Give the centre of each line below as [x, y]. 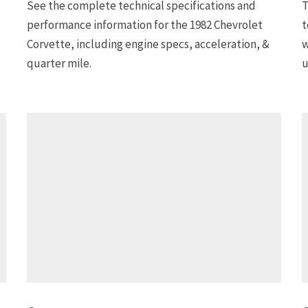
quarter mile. [59, 63]
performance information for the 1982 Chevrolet [145, 24]
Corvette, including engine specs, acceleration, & [148, 44]
